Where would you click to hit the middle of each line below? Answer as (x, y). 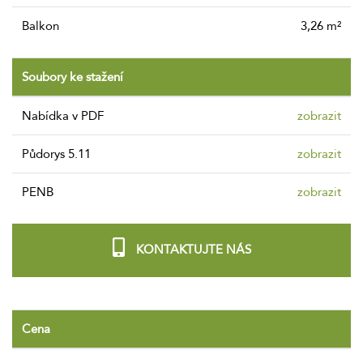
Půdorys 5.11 (60, 154)
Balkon (44, 26)
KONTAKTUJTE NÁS (192, 249)
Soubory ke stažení (73, 77)
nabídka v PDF (68, 115)
